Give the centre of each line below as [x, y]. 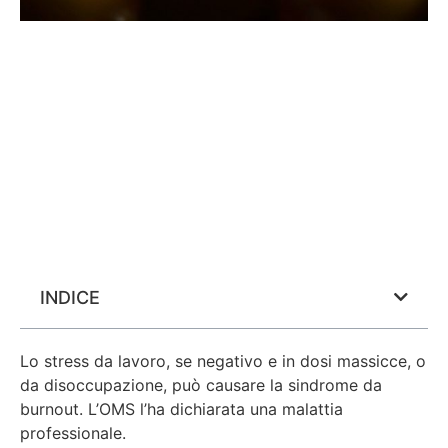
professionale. [73, 432]
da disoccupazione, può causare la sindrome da [201, 384]
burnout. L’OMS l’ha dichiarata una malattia [181, 408]
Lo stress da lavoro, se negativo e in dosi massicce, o [223, 360]
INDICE [70, 297]
